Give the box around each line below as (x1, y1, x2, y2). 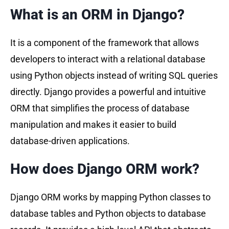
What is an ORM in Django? (10, 6, 185, 23)
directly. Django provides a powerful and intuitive (10, 86, 206, 97)
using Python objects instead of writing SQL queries (10, 70, 218, 81)
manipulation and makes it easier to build (10, 119, 176, 130)
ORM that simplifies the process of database (10, 102, 190, 113)
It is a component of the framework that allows (10, 37, 199, 48)
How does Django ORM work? (10, 160, 199, 177)
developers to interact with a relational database (10, 53, 205, 64)
